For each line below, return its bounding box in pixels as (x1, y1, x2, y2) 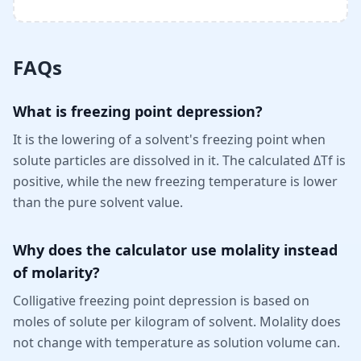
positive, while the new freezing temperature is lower (13, 172, 338, 191)
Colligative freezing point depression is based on (13, 292, 309, 310)
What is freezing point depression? (13, 102, 263, 122)
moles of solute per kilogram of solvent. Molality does (13, 313, 341, 331)
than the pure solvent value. (13, 193, 183, 212)
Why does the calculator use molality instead (13, 240, 338, 260)
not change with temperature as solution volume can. (13, 334, 340, 352)
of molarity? (13, 263, 100, 283)
